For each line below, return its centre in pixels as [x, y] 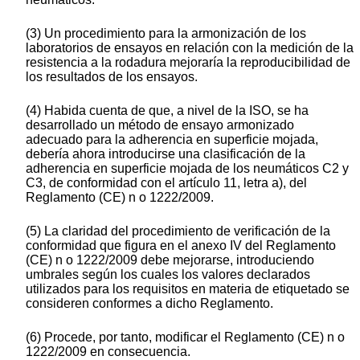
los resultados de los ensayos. [112, 77]
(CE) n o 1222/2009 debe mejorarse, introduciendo [170, 260]
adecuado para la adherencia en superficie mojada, [172, 140]
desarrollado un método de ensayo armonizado [160, 125]
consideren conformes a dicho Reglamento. [149, 304]
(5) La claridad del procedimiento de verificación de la [178, 231]
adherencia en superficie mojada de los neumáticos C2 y [187, 169]
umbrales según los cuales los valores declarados [168, 275]
